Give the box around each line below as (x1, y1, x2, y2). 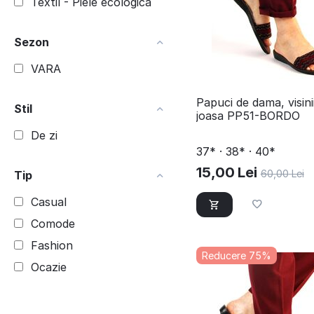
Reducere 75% (201, 249, 271, 261)
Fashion (31, 238, 73, 252)
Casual (31, 195, 67, 209)
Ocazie (31, 260, 67, 274)
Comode (31, 217, 75, 231)
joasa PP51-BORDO (196, 108, 300, 123)
